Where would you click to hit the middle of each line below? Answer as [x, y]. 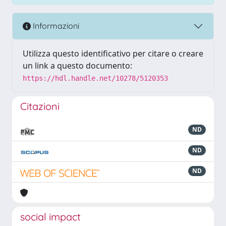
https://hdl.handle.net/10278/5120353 [95, 78]
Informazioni [55, 26]
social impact [50, 216]
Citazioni [40, 106]
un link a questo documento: [77, 65]
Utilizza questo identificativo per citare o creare [113, 53]
